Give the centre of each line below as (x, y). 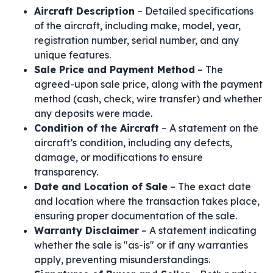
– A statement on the (209, 128)
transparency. (66, 172)
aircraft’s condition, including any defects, (133, 143)
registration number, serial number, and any (136, 40)
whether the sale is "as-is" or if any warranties (141, 245)
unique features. (73, 55)
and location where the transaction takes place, (147, 201)
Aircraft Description (84, 11)
